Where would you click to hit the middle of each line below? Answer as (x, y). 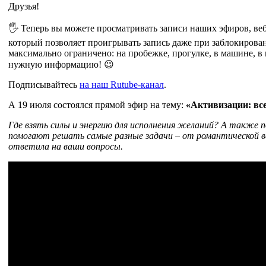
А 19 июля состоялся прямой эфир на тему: (96, 104)
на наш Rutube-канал (122, 84)
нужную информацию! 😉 (61, 64)
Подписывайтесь (44, 84)
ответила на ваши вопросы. (66, 146)
